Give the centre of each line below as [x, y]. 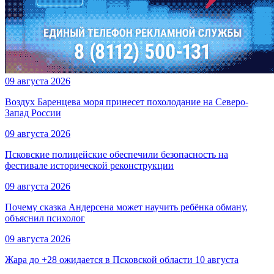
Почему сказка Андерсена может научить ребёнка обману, [126, 207]
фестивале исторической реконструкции [89, 166]
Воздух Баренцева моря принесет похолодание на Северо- [127, 102]
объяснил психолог [45, 218]
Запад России [33, 113]
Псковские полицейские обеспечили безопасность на [117, 155]
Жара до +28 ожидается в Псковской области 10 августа [122, 260]
